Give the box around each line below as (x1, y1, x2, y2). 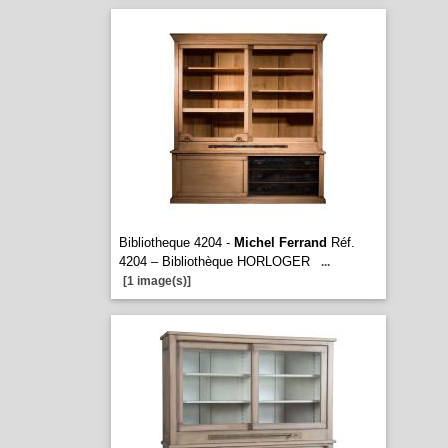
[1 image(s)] (122, 274, 191, 288)
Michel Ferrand (233, 235, 327, 250)
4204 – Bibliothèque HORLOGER (118, 254, 310, 269)
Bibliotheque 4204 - (118, 235, 234, 250)
